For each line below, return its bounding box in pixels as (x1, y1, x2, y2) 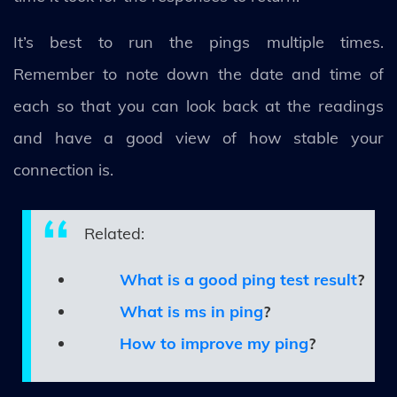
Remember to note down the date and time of (13, 63, 384, 84)
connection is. (13, 159, 118, 180)
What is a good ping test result (120, 269, 357, 290)
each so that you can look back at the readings (13, 95, 384, 116)
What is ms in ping (120, 300, 263, 322)
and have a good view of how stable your (13, 127, 384, 148)
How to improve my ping (120, 332, 308, 354)
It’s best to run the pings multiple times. (13, 31, 384, 52)
